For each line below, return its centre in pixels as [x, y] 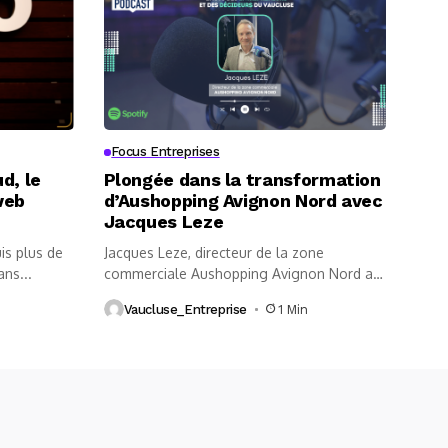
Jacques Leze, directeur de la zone [213, 253]
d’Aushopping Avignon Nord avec [243, 201]
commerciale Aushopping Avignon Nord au [242, 274]
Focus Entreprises [165, 152]
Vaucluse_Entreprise [185, 309]
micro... [127, 295]
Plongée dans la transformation [242, 180]
